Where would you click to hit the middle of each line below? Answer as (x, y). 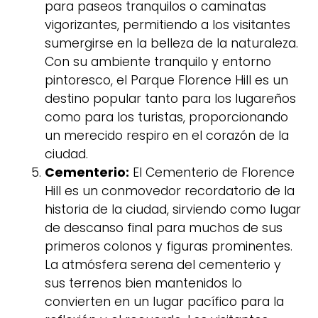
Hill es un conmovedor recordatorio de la (170, 191)
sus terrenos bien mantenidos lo (143, 283)
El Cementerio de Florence (212, 172)
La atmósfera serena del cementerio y (163, 264)
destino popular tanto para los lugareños (170, 98)
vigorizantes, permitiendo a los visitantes (168, 24)
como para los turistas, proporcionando (166, 117)
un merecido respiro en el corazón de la (167, 135)
